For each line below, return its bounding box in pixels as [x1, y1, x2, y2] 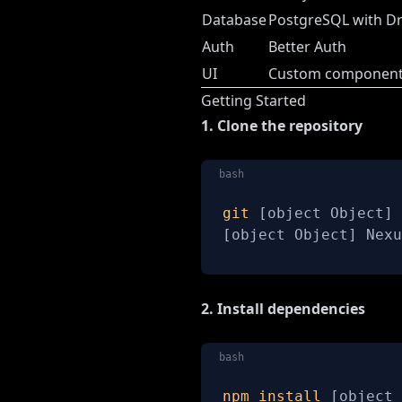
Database [202, 10, 267, 31]
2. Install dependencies [201, 299, 365, 319]
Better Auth [268, 37, 346, 57]
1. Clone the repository [201, 116, 363, 136]
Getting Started [201, 91, 306, 111]
